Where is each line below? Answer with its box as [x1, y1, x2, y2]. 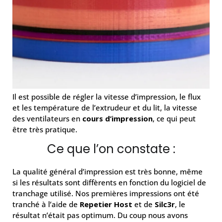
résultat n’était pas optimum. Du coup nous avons [12, 210, 188, 221]
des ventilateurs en [12, 113, 82, 124]
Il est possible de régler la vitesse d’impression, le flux [12, 92, 201, 102]
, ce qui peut [153, 113, 196, 124]
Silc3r [155, 199, 175, 210]
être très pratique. [12, 124, 77, 135]
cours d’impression [82, 113, 153, 124]
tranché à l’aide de [12, 199, 80, 210]
